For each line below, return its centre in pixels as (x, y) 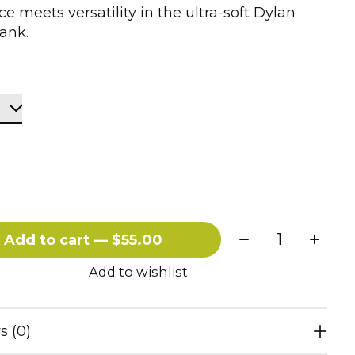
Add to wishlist (138, 272)
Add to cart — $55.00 (137, 240)
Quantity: (272, 233)
